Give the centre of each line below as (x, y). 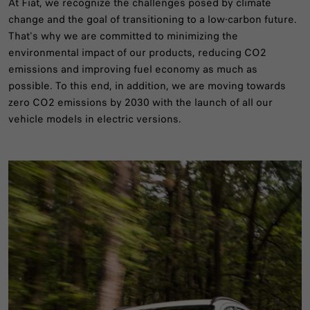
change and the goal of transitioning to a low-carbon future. (153, 20)
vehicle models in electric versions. (95, 119)
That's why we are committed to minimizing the (123, 36)
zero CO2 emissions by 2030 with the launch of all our (140, 103)
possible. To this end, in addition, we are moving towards (147, 86)
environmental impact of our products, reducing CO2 (137, 53)
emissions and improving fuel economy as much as (133, 70)
